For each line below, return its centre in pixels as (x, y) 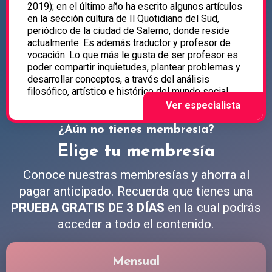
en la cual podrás (213, 208)
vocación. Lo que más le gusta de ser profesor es (133, 55)
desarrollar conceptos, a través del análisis (118, 80)
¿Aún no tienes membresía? (136, 130)
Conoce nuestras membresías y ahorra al (136, 175)
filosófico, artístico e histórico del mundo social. (129, 92)
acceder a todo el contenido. (136, 224)
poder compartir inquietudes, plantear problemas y (134, 67)
